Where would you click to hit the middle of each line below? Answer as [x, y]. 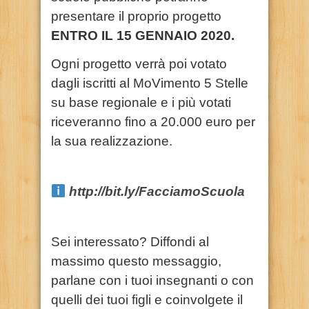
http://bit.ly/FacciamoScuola [157, 191]
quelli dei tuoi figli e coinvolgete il [147, 299]
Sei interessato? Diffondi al [130, 241]
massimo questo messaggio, [136, 261]
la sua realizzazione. [112, 141]
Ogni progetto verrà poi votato [139, 63]
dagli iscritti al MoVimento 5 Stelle [150, 83]
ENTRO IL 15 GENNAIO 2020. [143, 35]
